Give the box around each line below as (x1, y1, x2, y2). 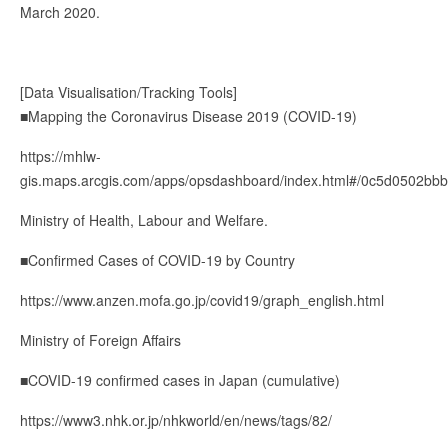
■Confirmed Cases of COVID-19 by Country (20, 249, 295, 270)
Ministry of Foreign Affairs (20, 329, 181, 350)
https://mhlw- (20, 145, 101, 166)
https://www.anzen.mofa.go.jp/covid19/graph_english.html (20, 289, 384, 310)
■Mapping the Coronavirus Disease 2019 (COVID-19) (20, 105, 357, 126)
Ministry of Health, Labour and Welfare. (20, 209, 268, 230)
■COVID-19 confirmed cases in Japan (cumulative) (20, 369, 340, 390)
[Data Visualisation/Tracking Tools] (20, 81, 237, 102)
